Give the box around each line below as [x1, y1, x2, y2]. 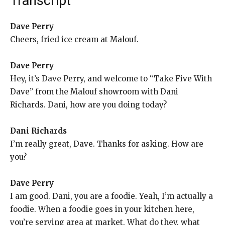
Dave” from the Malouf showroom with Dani [10, 86, 178, 96]
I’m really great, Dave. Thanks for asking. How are [10, 139, 203, 149]
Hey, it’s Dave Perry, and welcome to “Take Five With [10, 73, 212, 83]
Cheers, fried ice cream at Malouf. [10, 34, 139, 44]
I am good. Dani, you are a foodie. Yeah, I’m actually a [10, 191, 213, 201]
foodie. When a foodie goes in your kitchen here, [10, 204, 194, 214]
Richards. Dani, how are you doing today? [10, 99, 167, 109]
